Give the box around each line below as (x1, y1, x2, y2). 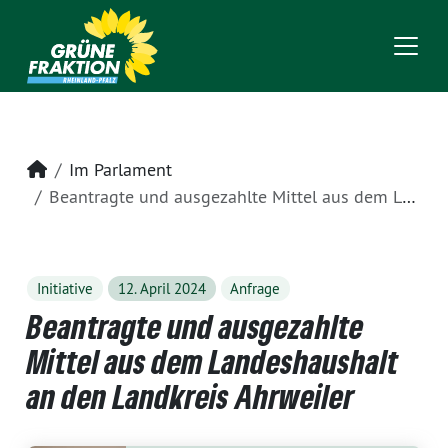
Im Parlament (69, 158, 172, 181)
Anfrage (230, 279, 281, 298)
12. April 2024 (117, 279, 206, 298)
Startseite (46, 157, 121, 180)
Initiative (36, 279, 93, 298)
